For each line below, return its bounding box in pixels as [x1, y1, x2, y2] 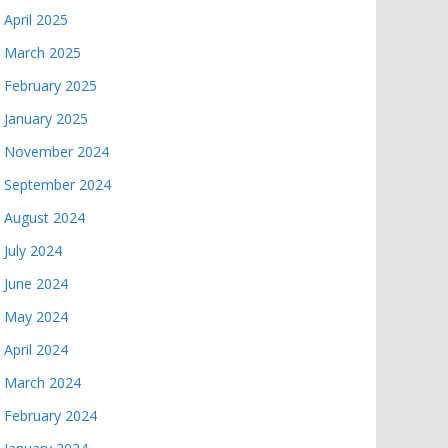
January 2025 [4, 109, 88, 128]
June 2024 [4, 274, 68, 293]
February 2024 [4, 406, 97, 425]
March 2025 [4, 43, 81, 62]
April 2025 [4, 10, 68, 29]
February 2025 [4, 76, 97, 95]
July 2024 [4, 241, 62, 260]
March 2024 [4, 373, 81, 392]
